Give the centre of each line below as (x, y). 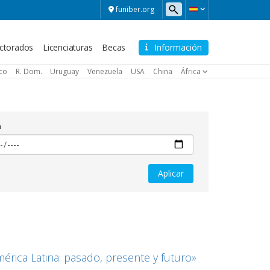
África (190, 71)
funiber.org (135, 9)
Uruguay (65, 71)
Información (178, 47)
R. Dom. (29, 71)
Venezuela (105, 71)
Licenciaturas (67, 47)
